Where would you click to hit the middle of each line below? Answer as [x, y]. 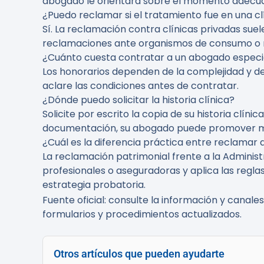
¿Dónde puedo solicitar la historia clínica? [138, 100]
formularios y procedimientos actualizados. [142, 214]
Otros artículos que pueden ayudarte [139, 254]
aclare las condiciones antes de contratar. [141, 86]
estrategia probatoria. [94, 185]
